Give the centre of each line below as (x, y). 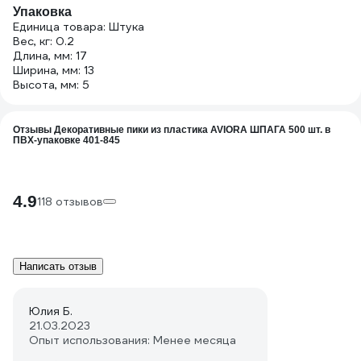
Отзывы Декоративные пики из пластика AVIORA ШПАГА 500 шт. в (172, 129)
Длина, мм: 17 (50, 56)
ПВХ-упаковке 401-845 (66, 140)
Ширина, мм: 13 (54, 70)
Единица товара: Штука (79, 27)
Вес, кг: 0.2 (44, 41)
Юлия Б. (51, 311)
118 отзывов (70, 201)
